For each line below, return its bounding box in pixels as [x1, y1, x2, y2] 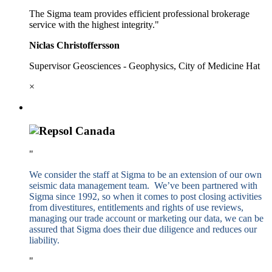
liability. [29, 235, 59, 246]
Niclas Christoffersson [29, 39, 120, 50]
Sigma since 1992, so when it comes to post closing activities [29, 191, 262, 202]
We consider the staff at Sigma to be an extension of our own [29, 169, 262, 180]
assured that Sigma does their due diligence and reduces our [29, 224, 257, 235]
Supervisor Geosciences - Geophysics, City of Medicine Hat [29, 60, 260, 71]
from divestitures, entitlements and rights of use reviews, [29, 202, 243, 213]
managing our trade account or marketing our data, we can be [29, 213, 263, 224]
